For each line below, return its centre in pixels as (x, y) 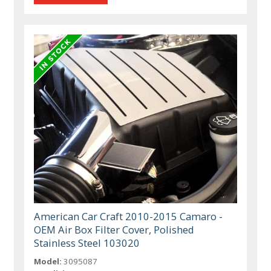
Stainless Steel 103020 (87, 243)
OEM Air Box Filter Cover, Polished (114, 230)
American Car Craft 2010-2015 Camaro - (129, 217)
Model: (48, 262)
